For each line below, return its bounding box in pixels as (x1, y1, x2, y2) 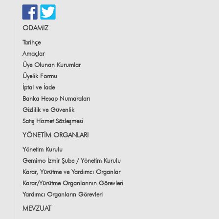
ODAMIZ (22, 24, 48, 32)
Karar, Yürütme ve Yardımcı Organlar (22, 168, 120, 176)
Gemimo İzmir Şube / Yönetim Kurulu (22, 156, 121, 165)
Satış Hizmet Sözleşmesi (22, 117, 83, 125)
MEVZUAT (22, 204, 51, 213)
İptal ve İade (22, 83, 55, 91)
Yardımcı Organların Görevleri (22, 190, 103, 198)
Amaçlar (22, 49, 44, 58)
